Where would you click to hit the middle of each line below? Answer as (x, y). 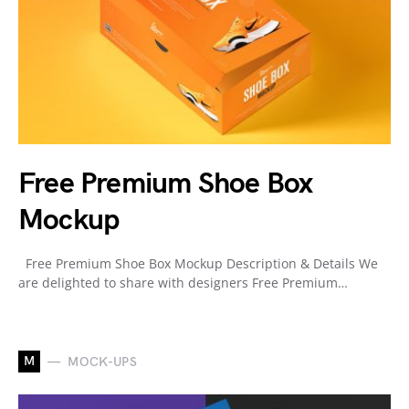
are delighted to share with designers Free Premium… (183, 283)
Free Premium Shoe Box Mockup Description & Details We (198, 263)
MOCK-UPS (103, 362)
